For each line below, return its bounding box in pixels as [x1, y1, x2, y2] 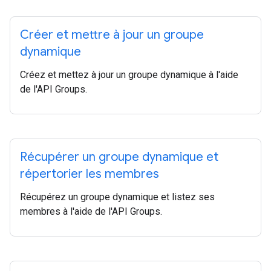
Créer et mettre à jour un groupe [20, 27, 204, 42]
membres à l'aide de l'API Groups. [20, 206, 162, 217]
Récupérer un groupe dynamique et [20, 149, 218, 165]
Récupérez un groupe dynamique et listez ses [20, 191, 215, 203]
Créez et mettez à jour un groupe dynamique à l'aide [20, 69, 238, 80]
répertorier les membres [20, 166, 159, 181]
